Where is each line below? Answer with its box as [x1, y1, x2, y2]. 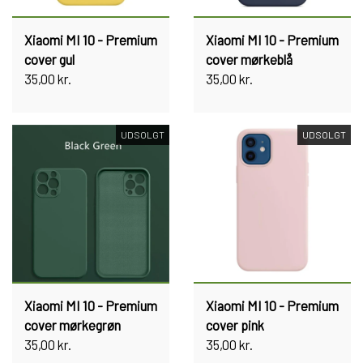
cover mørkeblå [206, 50, 293, 67]
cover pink [206, 316, 264, 333]
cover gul [24, 50, 75, 67]
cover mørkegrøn [24, 316, 121, 333]
